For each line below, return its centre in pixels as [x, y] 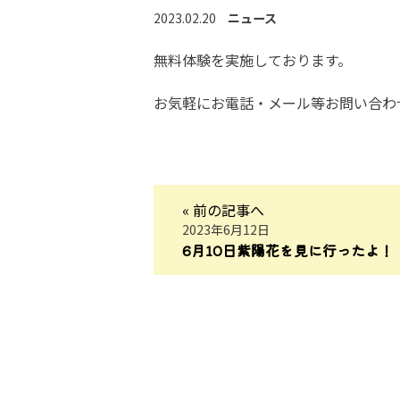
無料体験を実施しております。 [253, 60]
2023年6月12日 [226, 229]
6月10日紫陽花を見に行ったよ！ [288, 250]
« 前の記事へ [223, 210]
